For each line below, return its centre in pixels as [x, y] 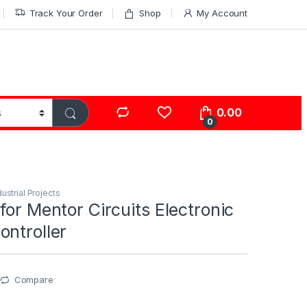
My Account [222, 13]
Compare [34, 280]
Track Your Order [66, 13]
